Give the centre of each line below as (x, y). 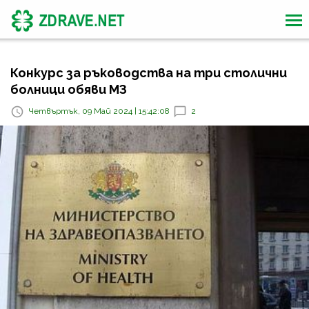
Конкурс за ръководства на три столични (149, 73)
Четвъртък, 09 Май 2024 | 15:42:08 (99, 111)
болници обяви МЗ (69, 89)
